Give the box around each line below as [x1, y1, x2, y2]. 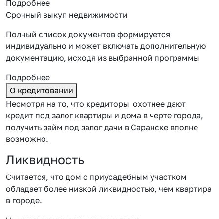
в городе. [6, 195, 42, 205]
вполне [170, 122, 198, 132]
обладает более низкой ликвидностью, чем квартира [6, 183, 212, 194]
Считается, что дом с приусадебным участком [6, 172, 187, 182]
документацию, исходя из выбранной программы [6, 52, 199, 63]
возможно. [6, 133, 48, 144]
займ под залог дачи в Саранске [44, 122, 168, 132]
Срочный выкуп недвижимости [6, 9, 128, 20]
